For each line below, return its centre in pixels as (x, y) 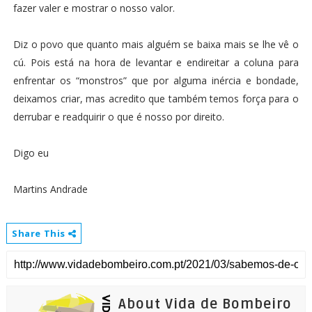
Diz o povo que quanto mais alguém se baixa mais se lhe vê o (156, 44)
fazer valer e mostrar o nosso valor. (94, 8)
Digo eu (31, 153)
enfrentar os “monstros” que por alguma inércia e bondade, (156, 80)
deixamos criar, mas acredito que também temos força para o (156, 99)
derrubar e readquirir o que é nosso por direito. (118, 117)
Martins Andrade (52, 189)
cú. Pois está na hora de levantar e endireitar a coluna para (156, 62)
